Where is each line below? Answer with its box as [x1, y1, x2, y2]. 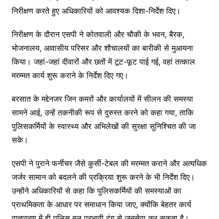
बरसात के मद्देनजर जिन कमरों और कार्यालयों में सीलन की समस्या [11, 94, 193, 104]
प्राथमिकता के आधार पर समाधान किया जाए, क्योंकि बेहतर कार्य [11, 199, 191, 210]
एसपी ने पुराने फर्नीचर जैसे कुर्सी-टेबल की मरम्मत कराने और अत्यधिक [11, 158, 207, 169]
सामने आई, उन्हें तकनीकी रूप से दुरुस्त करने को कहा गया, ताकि [11, 108, 194, 118]
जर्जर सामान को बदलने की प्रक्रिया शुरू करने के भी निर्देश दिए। [11, 172, 195, 182]
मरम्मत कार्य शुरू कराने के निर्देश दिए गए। [11, 70, 129, 81]
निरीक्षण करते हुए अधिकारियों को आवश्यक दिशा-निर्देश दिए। [11, 6, 181, 16]
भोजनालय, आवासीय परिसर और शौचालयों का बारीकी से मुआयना [11, 43, 193, 53]
